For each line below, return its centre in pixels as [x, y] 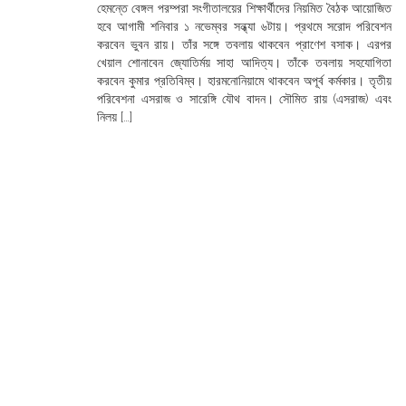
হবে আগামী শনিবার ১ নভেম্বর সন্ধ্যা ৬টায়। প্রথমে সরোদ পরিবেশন [244, 26]
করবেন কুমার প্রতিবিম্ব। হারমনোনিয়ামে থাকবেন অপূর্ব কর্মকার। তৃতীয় [244, 81]
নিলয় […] [115, 117]
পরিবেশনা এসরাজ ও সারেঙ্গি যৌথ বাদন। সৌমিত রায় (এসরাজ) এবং [244, 99]
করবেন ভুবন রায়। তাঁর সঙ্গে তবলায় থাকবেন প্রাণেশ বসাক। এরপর [244, 44]
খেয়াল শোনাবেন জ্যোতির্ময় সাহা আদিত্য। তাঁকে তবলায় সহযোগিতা [244, 63]
